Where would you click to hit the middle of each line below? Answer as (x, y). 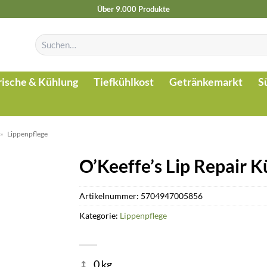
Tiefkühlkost (124, 82)
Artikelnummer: (110, 195)
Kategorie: (100, 215)
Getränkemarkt (206, 82)
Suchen (46, 39)
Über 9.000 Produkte (133, 9)
